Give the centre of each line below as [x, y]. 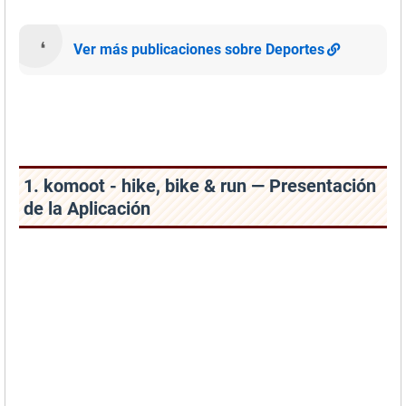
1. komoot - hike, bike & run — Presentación [200, 185]
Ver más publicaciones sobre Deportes [199, 50]
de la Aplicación [87, 208]
